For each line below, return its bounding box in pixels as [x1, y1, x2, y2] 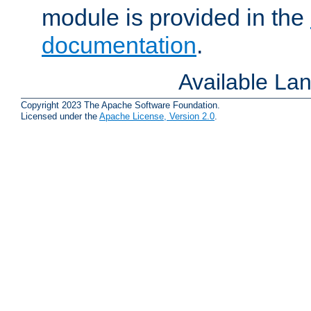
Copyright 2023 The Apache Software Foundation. [21, 100, 220, 111]
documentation [42, 32, 196, 59]
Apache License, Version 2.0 [99, 111, 215, 122]
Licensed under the [21, 111, 99, 122]
